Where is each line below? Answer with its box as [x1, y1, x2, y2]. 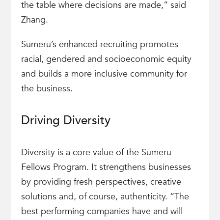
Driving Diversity [21, 112, 110, 129]
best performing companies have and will [21, 205, 183, 218]
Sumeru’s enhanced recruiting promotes [21, 38, 178, 51]
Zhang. [21, 14, 48, 26]
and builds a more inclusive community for [21, 68, 187, 80]
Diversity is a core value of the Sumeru [21, 146, 171, 159]
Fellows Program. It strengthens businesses [21, 161, 191, 173]
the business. [21, 82, 73, 95]
